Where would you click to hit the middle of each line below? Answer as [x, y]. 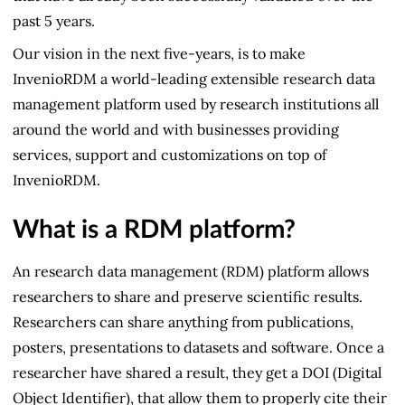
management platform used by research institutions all [196, 104]
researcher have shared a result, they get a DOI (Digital [197, 373]
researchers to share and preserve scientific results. [188, 297]
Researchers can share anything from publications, [183, 322]
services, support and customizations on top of [170, 154]
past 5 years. [54, 20]
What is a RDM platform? [154, 230]
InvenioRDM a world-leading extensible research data [194, 78]
